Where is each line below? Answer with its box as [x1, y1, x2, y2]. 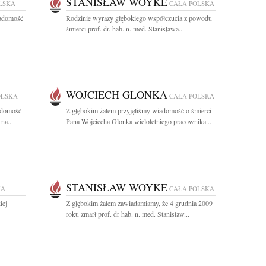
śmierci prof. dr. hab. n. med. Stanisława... [66, 24, 184, 33]
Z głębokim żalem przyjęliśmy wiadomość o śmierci [66, 106, 211, 115]
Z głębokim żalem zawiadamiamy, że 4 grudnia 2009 [66, 198, 213, 208]
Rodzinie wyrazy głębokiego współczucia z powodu [66, 13, 212, 23]
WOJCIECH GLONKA [66, 87, 167, 102]
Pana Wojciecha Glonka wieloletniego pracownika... [66, 116, 211, 126]
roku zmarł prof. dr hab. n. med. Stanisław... [66, 209, 189, 218]
